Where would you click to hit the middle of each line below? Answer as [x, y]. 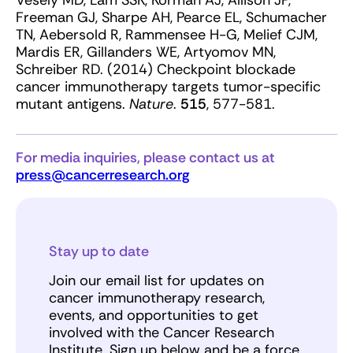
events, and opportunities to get [154, 316]
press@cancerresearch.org [103, 175]
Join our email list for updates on [156, 281]
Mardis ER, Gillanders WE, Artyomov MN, [146, 52]
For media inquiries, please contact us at [145, 158]
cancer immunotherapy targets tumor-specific [168, 87]
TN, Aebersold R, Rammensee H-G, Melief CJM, [167, 35]
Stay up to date [99, 252]
